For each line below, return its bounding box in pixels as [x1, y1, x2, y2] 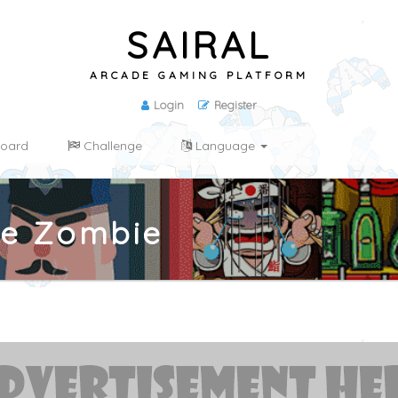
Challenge [80, 138, 142, 154]
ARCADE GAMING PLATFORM [90, 68, 308, 82]
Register [214, 98, 258, 112]
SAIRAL [126, 21, 272, 68]
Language [192, 138, 259, 154]
